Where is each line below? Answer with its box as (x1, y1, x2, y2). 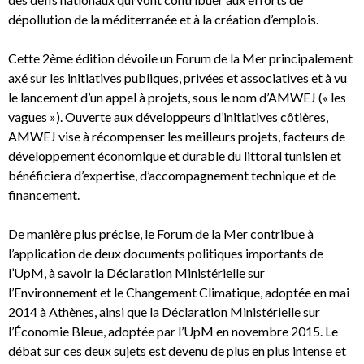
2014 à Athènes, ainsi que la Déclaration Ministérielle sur (8, 304, 320, 320)
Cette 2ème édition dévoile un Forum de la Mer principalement (8, 50, 353, 67)
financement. (8, 187, 80, 203)
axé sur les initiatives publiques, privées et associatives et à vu (8, 70, 347, 86)
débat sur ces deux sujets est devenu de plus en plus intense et (8, 343, 346, 359)
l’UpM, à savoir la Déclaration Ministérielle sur (8, 265, 265, 281)
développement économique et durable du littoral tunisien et (8, 148, 341, 164)
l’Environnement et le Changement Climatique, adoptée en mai (8, 284, 349, 301)
